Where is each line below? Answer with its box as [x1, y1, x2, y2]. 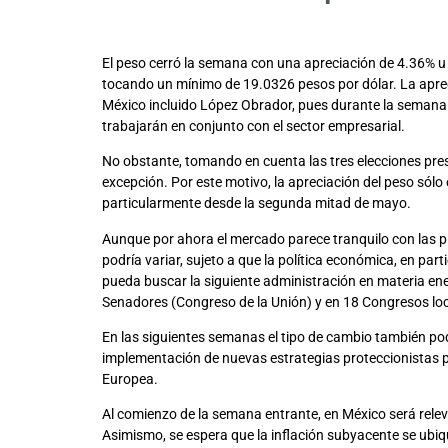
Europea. [102, 371, 158, 388]
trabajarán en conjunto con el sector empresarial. [102, 117, 405, 134]
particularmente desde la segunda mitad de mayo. [102, 195, 411, 212]
